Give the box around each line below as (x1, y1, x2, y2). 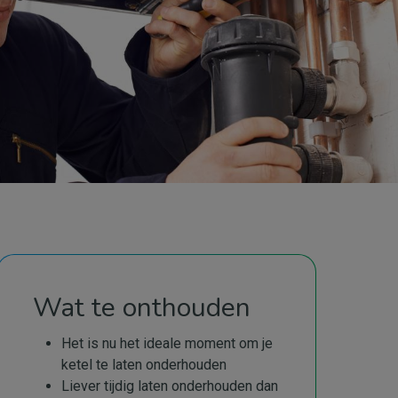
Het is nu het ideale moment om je (61, 335, 273, 352)
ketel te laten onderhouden (61, 356, 227, 373)
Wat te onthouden (33, 290, 251, 326)
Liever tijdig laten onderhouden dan (61, 378, 278, 394)
